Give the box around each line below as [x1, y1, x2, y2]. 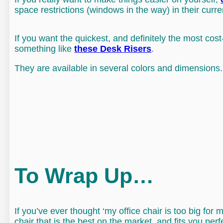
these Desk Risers [74, 44, 152, 54]
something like [14, 44, 75, 54]
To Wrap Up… [14, 163, 154, 188]
